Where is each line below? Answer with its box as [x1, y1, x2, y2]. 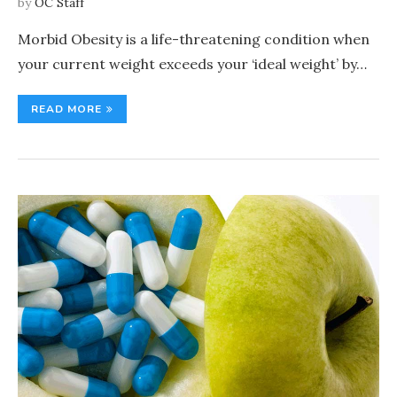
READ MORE [31, 102, 102, 116]
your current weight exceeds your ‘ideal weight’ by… [18, 55, 367, 73]
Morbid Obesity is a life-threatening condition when [18, 30, 370, 48]
